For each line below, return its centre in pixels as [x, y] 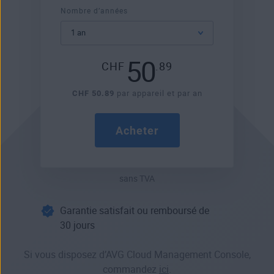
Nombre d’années [94, 11]
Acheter [137, 130]
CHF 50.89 [93, 94]
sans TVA [137, 179]
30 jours [77, 226]
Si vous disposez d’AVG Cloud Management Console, [137, 255]
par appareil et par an [158, 94]
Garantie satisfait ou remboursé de [135, 211]
